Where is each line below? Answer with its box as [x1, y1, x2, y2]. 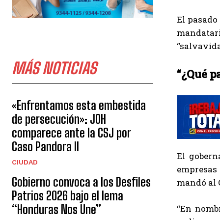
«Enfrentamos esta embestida [12, 98, 146, 113]
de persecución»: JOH [12, 112, 106, 127]
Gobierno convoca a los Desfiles [12, 175, 151, 190]
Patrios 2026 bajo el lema [12, 189, 123, 203]
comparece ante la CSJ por [12, 126, 131, 140]
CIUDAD [12, 158, 38, 166]
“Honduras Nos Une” [12, 202, 101, 217]
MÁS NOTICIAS [12, 59, 96, 78]
